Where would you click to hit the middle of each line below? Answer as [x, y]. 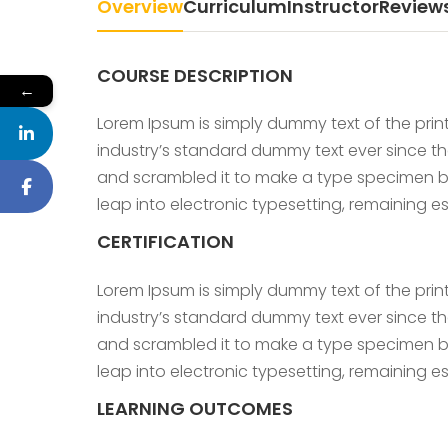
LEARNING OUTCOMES [195, 408]
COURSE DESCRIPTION [195, 75]
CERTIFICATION [165, 242]
